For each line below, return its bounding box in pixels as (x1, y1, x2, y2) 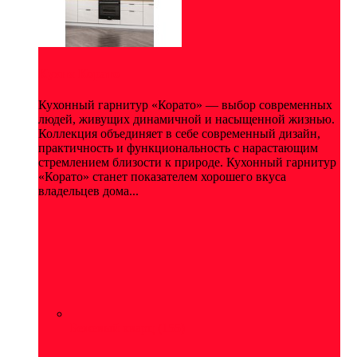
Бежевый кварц (70, 321, 158, 335)
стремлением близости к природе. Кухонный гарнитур (38, 155, 336, 170)
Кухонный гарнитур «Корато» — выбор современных (38, 98, 332, 112)
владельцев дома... (38, 184, 139, 198)
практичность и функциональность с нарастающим (38, 141, 318, 155)
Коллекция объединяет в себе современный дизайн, (38, 127, 320, 141)
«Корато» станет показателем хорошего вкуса (38, 170, 286, 184)
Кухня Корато (38, 66, 120, 80)
